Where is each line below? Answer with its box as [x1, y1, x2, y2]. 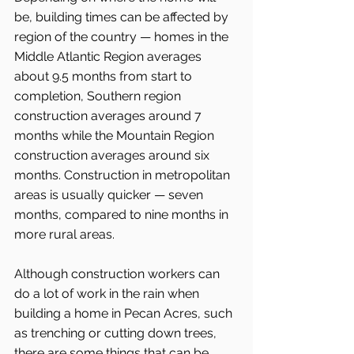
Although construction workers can [14, 265, 223, 281]
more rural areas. [14, 226, 115, 242]
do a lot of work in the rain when [14, 285, 202, 301]
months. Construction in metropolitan [14, 167, 233, 183]
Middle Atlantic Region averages [14, 48, 205, 64]
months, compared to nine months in [14, 206, 232, 222]
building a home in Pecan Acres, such [14, 305, 235, 321]
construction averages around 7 [14, 107, 205, 123]
